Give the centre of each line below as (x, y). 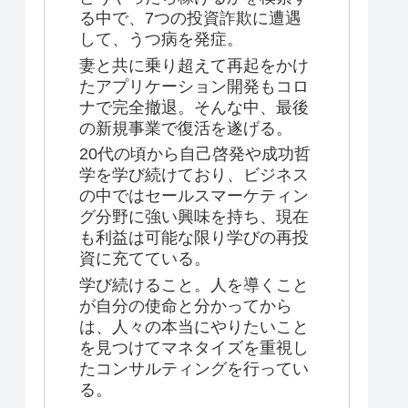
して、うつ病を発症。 (161, 40)
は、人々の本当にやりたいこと (194, 326)
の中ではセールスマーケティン (194, 196)
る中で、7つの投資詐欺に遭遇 (190, 19)
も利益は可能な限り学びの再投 (194, 238)
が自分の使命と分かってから (186, 306)
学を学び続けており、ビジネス (194, 175)
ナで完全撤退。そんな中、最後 (194, 107)
